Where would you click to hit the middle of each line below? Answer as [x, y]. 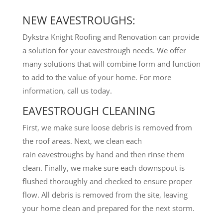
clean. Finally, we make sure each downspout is [103, 167]
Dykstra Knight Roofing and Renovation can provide [111, 37]
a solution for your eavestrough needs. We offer [104, 50]
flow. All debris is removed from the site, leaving [105, 194]
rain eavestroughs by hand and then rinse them [103, 154]
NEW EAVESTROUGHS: [79, 20]
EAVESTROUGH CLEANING [89, 110]
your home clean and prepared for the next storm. [108, 208]
